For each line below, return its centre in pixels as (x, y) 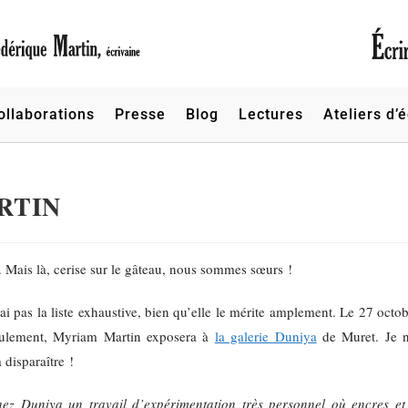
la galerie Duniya (265, 337)
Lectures (270, 115)
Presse (140, 115)
